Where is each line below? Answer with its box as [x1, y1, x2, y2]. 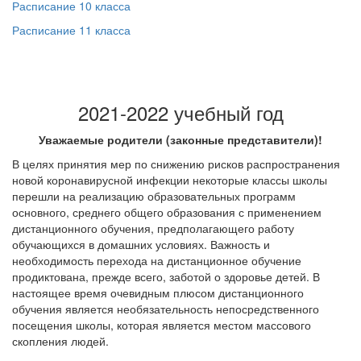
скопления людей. [12, 333, 109, 349]
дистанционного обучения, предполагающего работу [12, 220, 294, 236]
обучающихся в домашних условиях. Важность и [12, 236, 270, 252]
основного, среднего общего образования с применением [12, 204, 322, 220]
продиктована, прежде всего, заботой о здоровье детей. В [12, 268, 320, 284]
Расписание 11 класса [12, 22, 131, 38]
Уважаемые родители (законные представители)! [39, 131, 322, 147]
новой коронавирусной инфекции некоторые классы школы [12, 172, 327, 188]
